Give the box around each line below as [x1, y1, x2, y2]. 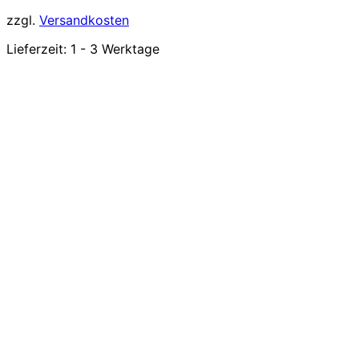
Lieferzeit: [6, 41, 71, 57]
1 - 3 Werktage [71, 41, 159, 57]
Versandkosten [39, 12, 129, 28]
